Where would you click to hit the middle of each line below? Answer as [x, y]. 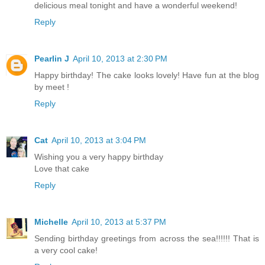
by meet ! [52, 87]
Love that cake [62, 169]
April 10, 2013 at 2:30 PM [120, 59]
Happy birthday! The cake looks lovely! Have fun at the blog [147, 75]
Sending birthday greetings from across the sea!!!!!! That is [147, 238]
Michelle [51, 222]
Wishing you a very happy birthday [99, 157]
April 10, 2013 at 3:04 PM [99, 140]
